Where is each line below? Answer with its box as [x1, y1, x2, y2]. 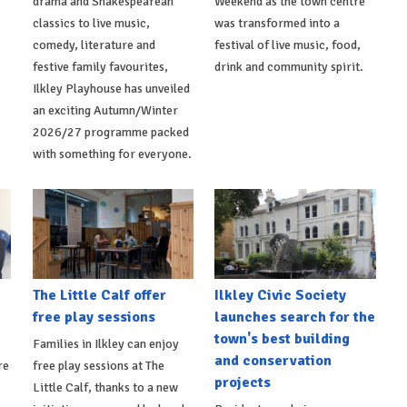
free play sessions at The [32, 358, 164, 374]
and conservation [214, 352, 333, 371]
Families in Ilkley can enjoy [32, 336, 179, 352]
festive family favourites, [32, 58, 168, 74]
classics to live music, [32, 15, 150, 31]
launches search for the [214, 308, 376, 327]
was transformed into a [214, 15, 341, 31]
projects [214, 373, 272, 392]
